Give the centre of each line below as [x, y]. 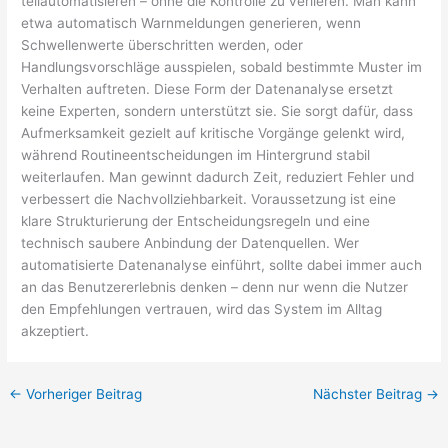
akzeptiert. [55, 330]
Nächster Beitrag [369, 393]
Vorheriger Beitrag [82, 393]
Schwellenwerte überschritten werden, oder [162, 44]
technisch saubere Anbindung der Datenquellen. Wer [190, 242]
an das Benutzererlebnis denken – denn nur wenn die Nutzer [215, 286]
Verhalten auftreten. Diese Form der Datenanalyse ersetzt [207, 88]
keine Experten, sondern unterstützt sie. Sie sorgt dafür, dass [217, 110]
